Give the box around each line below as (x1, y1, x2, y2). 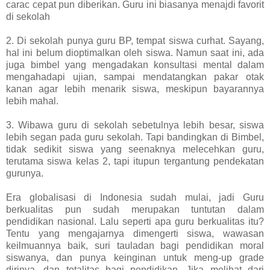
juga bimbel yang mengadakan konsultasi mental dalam (6, 59, 264, 70)
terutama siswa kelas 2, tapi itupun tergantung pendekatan (6, 155, 264, 166)
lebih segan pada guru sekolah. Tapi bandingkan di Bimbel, (6, 131, 264, 142)
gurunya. (6, 168, 43, 178)
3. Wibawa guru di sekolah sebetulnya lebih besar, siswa (6, 119, 264, 130)
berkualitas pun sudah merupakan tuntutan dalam (6, 204, 264, 215)
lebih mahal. (6, 95, 58, 106)
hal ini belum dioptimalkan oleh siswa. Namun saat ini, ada (6, 47, 264, 58)
